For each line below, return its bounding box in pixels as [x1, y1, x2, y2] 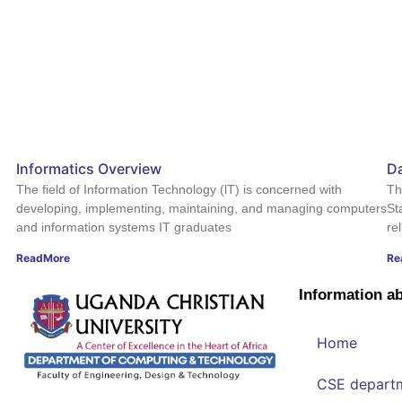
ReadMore [16, 250, 70, 265]
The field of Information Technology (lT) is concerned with [16, 181, 342, 197]
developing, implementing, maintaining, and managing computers [16, 200, 387, 215]
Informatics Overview [16, 159, 162, 178]
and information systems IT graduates [16, 219, 232, 234]
